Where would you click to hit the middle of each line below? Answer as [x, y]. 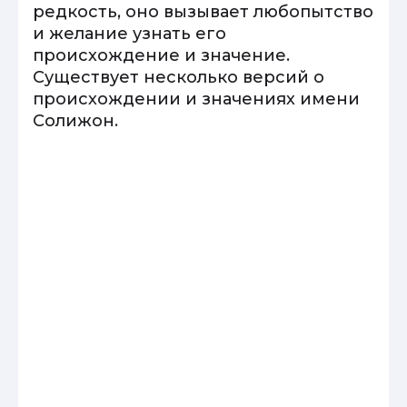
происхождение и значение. [161, 55]
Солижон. [75, 121]
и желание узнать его [129, 34]
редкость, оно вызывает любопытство [203, 12]
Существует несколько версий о [179, 77]
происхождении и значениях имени [196, 99]
